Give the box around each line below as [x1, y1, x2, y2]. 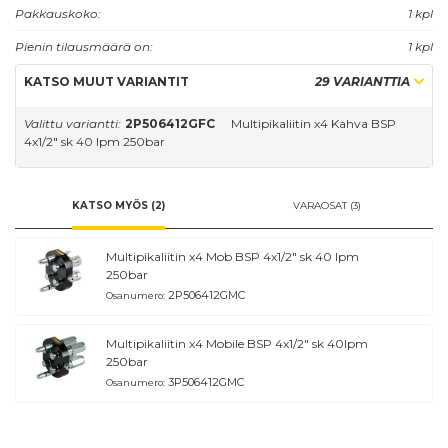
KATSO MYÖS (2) [71, 198, 165, 212]
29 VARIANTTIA [315, 73, 410, 89]
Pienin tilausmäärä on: [15, 38, 153, 54]
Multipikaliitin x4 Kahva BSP [231, 115, 396, 131]
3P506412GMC [168, 374, 244, 389]
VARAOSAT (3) [293, 198, 362, 212]
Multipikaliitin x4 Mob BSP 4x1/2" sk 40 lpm [106, 248, 359, 264]
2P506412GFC [125, 115, 215, 131]
